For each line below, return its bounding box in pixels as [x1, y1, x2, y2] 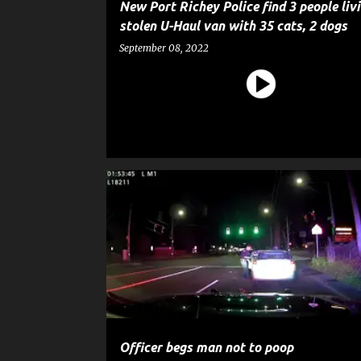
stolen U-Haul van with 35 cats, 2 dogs [118, 19, 347, 33]
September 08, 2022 [118, 42, 209, 54]
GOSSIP [169, 193, 203, 203]
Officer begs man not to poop [118, 340, 293, 355]
